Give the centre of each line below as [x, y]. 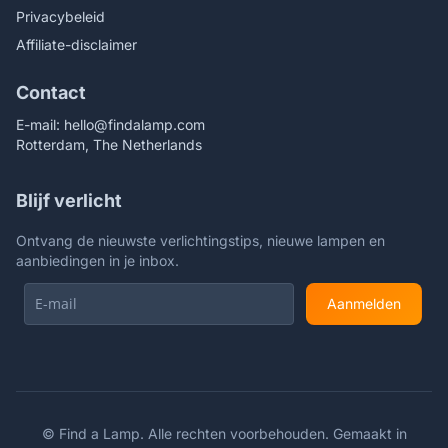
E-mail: [40, 124]
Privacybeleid [60, 16]
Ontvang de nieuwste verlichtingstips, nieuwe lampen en [200, 240]
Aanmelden [364, 303]
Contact [51, 92]
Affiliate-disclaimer [76, 44]
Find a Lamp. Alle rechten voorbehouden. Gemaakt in [232, 433]
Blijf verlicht [69, 200]
